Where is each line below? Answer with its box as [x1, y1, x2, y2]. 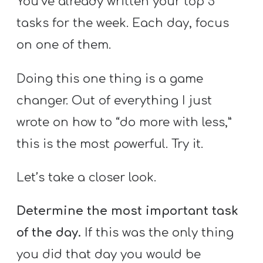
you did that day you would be [16, 248, 201, 262]
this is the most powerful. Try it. [16, 137, 204, 151]
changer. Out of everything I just [16, 93, 213, 107]
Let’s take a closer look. [16, 170, 157, 184]
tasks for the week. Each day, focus [16, 16, 230, 31]
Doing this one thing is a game [16, 72, 204, 86]
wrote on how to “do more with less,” [16, 115, 232, 129]
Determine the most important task [16, 204, 239, 218]
